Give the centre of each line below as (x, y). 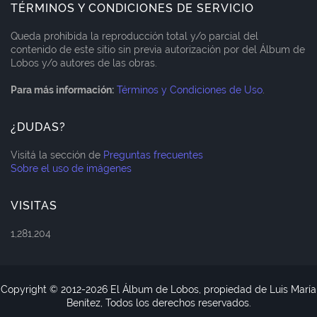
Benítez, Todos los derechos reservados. (158, 303)
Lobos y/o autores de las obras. (84, 63)
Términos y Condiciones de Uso (190, 90)
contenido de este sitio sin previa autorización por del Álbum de (158, 50)
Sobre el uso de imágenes (71, 169)
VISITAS (34, 206)
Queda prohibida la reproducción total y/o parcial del (134, 36)
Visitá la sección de (57, 155)
